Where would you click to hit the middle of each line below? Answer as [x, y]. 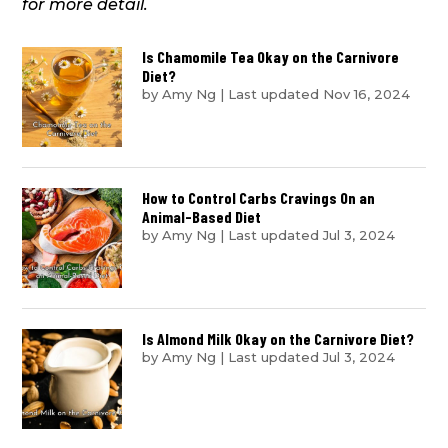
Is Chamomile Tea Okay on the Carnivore [271, 56]
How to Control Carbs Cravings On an [259, 197]
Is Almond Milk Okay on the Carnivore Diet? [278, 338]
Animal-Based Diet [202, 216]
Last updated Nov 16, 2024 [319, 93]
